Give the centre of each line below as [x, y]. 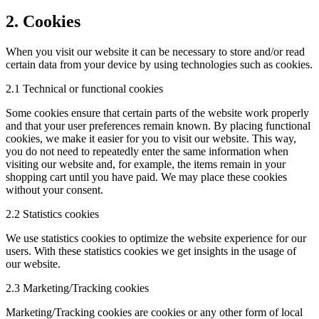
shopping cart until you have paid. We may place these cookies [146, 177]
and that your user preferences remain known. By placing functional [158, 125]
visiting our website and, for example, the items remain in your [146, 164]
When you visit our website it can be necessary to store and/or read [155, 51]
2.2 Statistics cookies [52, 214]
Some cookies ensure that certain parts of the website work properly [157, 113]
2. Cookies [43, 21]
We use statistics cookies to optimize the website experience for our [156, 238]
